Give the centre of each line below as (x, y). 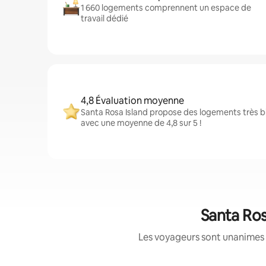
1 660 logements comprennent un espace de (166, 8)
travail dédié (104, 18)
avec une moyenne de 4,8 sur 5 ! (141, 123)
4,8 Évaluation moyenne (132, 101)
